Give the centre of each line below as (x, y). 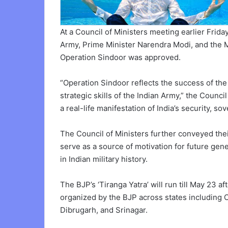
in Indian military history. (104, 159)
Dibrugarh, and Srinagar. (104, 210)
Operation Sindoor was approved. (120, 57)
